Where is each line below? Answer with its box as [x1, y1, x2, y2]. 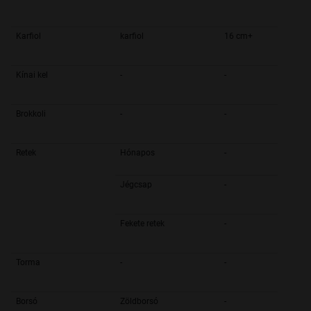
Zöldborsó [120, 296, 158, 307]
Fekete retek [120, 219, 165, 229]
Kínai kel [16, 70, 48, 81]
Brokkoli [16, 109, 46, 119]
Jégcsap [120, 180, 152, 190]
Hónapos [120, 148, 155, 158]
